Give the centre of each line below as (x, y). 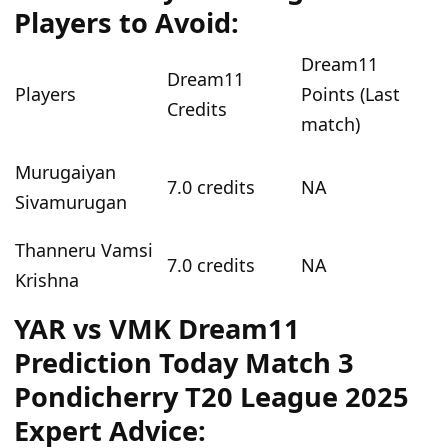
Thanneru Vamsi (84, 250)
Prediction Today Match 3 (184, 363)
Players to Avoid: (126, 23)
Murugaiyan (65, 172)
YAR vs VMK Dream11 (157, 329)
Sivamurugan (71, 202)
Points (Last (350, 94)
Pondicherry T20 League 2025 (211, 397)
